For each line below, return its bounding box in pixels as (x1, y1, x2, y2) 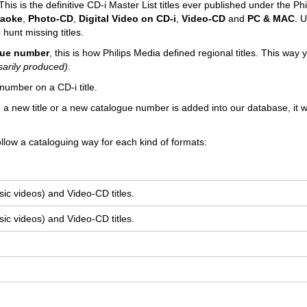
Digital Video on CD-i (79, 13, 176, 25)
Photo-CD (28, 13, 73, 25)
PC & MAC (247, 13, 295, 25)
